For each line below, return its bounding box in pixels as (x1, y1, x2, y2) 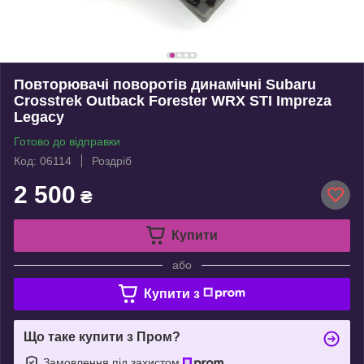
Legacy (14, 108, 64, 125)
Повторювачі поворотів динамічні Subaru (14, 76, 316, 93)
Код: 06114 (14, 154, 71, 167)
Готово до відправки (14, 134, 120, 148)
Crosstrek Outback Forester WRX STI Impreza (14, 92, 331, 109)
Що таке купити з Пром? (24, 329, 180, 344)
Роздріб (92, 154, 132, 167)
